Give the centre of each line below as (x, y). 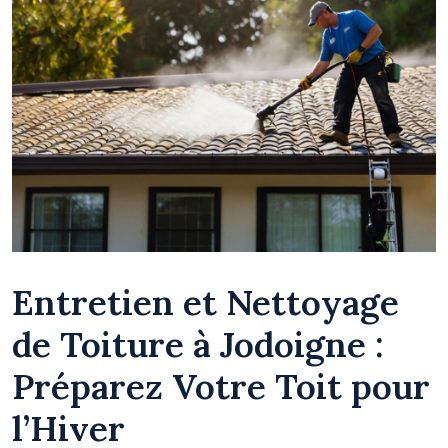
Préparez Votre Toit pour (221, 386)
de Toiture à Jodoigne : (198, 344)
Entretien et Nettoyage (205, 302)
